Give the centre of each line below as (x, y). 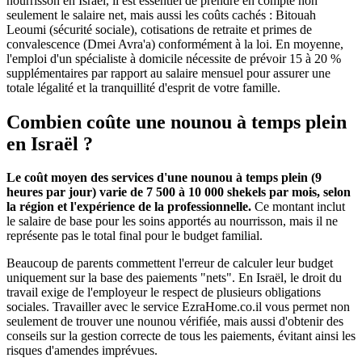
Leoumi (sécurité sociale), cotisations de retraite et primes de (159, 29)
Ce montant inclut (298, 207)
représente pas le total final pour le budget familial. (135, 236)
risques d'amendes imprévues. (82, 351)
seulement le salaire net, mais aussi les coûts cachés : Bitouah (161, 15)
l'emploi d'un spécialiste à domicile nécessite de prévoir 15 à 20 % (174, 58)
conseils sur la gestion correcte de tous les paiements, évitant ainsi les (181, 336)
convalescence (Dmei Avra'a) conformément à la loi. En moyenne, (175, 44)
